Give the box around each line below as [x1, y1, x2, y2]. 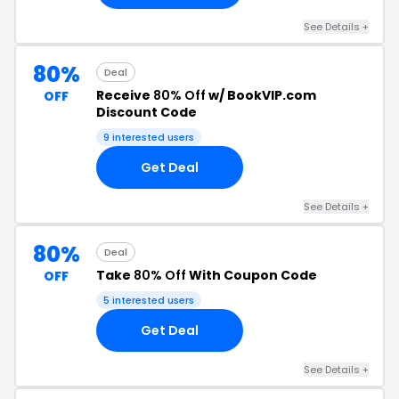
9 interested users [103, 130, 194, 144]
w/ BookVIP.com [206, 86, 316, 104]
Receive [96, 86, 153, 104]
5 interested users [103, 293, 194, 307]
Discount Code [96, 103, 197, 121]
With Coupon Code [186, 266, 317, 284]
